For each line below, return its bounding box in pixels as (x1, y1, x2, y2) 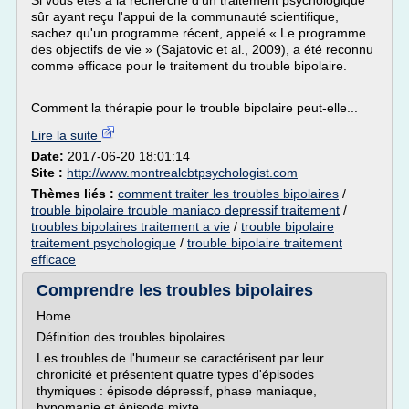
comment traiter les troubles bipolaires (118, 186, 339, 201)
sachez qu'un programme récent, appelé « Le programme (31, 26, 366, 40)
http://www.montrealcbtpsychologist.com (67, 165, 298, 180)
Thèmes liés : (31, 186, 118, 201)
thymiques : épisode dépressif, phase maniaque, (37, 383, 317, 398)
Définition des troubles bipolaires (37, 330, 225, 344)
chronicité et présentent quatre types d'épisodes (37, 367, 314, 382)
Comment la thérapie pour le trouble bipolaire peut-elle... (31, 100, 358, 115)
